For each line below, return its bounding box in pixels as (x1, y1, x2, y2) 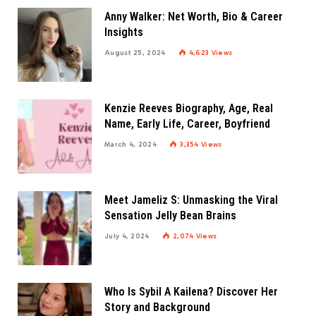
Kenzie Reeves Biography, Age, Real (104, 101, 273, 115)
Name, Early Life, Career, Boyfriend (104, 116, 270, 130)
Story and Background (104, 300, 210, 314)
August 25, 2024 (104, 48, 166, 57)
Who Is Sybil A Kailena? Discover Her (104, 284, 278, 298)
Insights (104, 25, 143, 39)
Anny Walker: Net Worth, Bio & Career (104, 9, 283, 23)
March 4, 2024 (104, 140, 157, 149)
